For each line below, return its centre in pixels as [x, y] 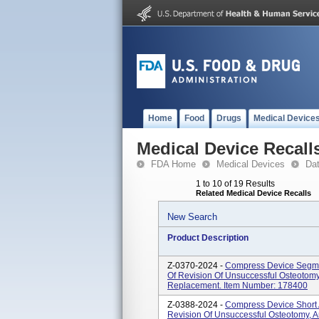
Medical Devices [251, 164]
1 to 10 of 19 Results [235, 184]
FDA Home [173, 164]
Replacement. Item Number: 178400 [237, 286]
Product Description [208, 238]
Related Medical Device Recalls [253, 193]
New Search [192, 217]
